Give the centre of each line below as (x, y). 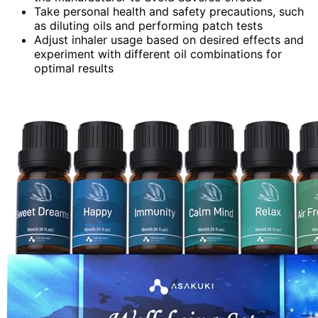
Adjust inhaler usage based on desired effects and (169, 39)
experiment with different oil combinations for (158, 54)
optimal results (74, 68)
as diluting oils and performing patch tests (148, 25)
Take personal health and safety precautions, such (169, 11)
